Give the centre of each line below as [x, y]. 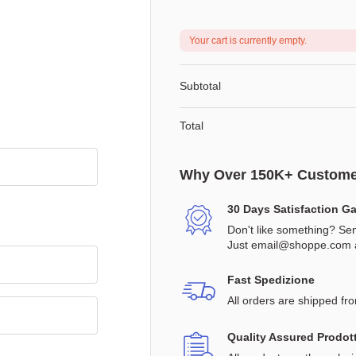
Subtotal [200, 86]
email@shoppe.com [301, 245]
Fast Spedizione [271, 280]
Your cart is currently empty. [248, 41]
